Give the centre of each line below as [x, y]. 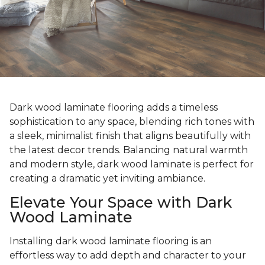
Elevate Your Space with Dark [121, 203]
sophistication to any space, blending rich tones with [132, 122]
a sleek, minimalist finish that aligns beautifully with [130, 136]
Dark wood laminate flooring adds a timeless [114, 108]
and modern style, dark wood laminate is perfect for [132, 164]
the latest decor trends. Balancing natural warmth [129, 150]
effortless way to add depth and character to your [128, 256]
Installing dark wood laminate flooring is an [111, 241]
